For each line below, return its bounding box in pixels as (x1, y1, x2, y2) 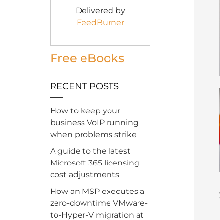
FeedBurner (76, 18, 124, 27)
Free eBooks (50, 51, 124, 65)
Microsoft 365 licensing (50, 158, 139, 167)
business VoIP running (50, 118, 138, 127)
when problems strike (50, 130, 137, 139)
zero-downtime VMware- (50, 198, 148, 208)
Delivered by (75, 6, 125, 15)
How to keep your (50, 106, 120, 115)
